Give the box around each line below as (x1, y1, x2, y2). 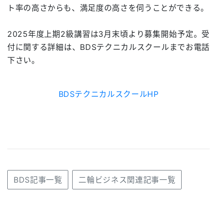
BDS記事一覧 (14, 174, 62, 185)
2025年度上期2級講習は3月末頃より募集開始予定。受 (7, 29, 210, 39)
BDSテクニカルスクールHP (58, 89, 159, 99)
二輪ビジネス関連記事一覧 (78, 174, 176, 185)
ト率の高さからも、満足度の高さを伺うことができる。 (7, 2, 209, 13)
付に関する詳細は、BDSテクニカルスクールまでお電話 (7, 42, 210, 52)
